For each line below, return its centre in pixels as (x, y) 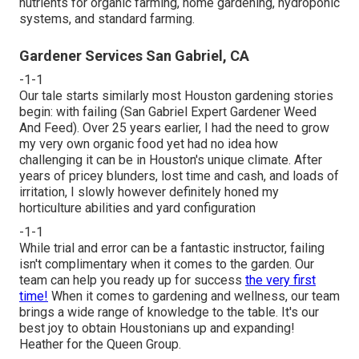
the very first (280, 280)
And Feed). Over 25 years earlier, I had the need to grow (174, 127)
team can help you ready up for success (132, 280)
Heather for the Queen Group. (100, 344)
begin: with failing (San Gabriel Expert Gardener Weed (168, 111)
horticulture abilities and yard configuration (137, 208)
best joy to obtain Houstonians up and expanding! (157, 328)
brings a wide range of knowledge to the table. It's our (169, 312)
